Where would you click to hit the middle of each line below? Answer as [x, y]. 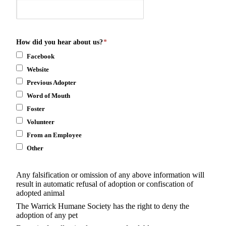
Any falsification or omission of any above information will [110, 175]
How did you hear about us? [60, 42]
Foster [36, 108]
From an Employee [54, 135]
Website [38, 69]
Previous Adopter [51, 82]
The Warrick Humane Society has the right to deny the [103, 206]
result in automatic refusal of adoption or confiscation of [105, 184]
